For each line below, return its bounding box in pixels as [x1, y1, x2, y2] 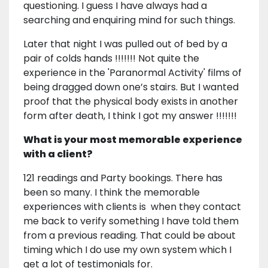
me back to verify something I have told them [23, 214, 239, 229]
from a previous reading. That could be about [23, 229, 236, 243]
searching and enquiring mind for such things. [23, 13, 235, 28]
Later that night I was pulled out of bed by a [23, 37, 227, 51]
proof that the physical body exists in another [23, 95, 238, 109]
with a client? [23, 147, 93, 162]
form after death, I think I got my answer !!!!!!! [23, 109, 242, 123]
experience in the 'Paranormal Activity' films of [23, 66, 242, 80]
